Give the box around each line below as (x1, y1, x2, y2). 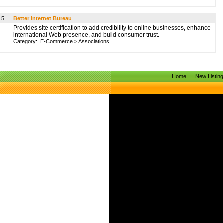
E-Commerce (40, 38, 73, 44)
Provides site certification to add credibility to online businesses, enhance (13, 24, 211, 31)
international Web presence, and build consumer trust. (13, 31, 159, 38)
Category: (13, 38, 40, 44)
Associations (78, 38, 109, 44)
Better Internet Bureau (13, 15, 72, 21)
